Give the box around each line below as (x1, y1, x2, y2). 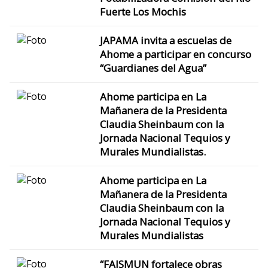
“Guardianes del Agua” (99, 60, 206, 75)
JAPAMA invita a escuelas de (99, 33, 232, 47)
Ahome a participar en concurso (99, 47, 251, 61)
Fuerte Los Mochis (99, 4, 186, 19)
